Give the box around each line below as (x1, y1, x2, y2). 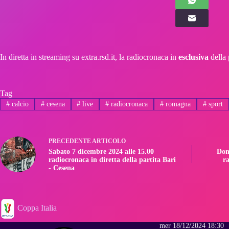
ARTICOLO (92, 138, 126, 145)
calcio (9, 100, 29, 108)
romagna (164, 100, 191, 108)
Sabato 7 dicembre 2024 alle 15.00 (49, 148, 154, 156)
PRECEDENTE (49, 138, 92, 145)
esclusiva (178, 53, 209, 61)
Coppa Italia (15, 203, 57, 213)
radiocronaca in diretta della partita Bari (49, 156, 176, 164)
